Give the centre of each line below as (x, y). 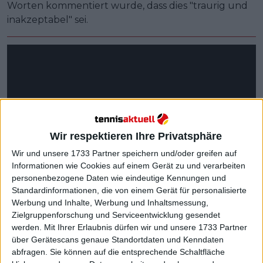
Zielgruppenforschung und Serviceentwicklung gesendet (116, 215)
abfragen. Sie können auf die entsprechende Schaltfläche (118, 252)
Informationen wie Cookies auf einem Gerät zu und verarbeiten (129, 166)
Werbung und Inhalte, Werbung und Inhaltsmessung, (110, 203)
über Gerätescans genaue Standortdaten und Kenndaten (118, 240)
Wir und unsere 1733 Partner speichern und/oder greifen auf (124, 154)
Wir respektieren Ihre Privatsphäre (136, 136)
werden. (27, 227)
